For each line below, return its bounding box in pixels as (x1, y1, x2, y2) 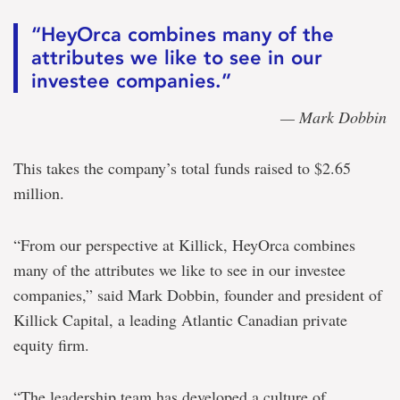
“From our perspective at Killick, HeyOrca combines (13, 234, 355, 256)
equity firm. (13, 334, 89, 356)
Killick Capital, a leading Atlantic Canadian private (13, 309, 347, 331)
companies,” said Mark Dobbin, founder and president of (13, 284, 382, 306)
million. (13, 182, 64, 204)
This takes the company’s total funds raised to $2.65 (13, 157, 351, 179)
